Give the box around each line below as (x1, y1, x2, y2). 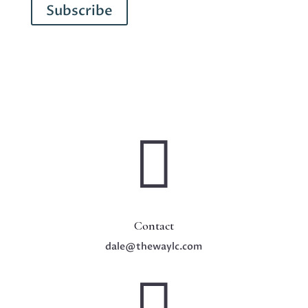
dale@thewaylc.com (105, 240, 203, 253)
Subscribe (45, 1, 113, 20)
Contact (133, 218, 174, 233)
